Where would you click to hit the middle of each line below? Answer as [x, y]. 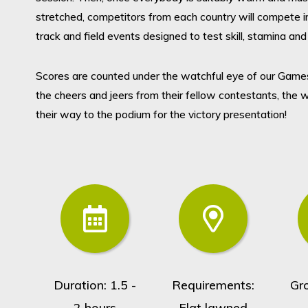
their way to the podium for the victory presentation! [161, 114]
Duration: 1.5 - [95, 285]
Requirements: [213, 285]
